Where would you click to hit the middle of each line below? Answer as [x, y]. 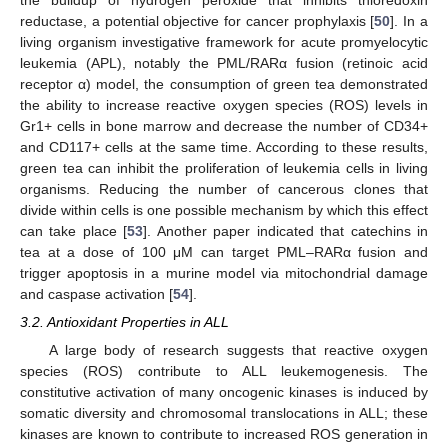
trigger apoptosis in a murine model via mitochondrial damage [224, 272]
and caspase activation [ [96, 293]
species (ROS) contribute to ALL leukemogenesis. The [224, 371]
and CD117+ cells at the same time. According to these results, [224, 146]
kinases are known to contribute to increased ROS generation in [224, 434]
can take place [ [74, 230]
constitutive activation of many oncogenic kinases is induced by [224, 392]
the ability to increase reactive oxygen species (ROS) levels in [224, 104]
